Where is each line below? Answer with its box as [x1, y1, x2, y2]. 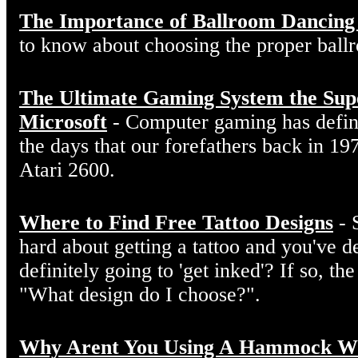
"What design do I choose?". [19, 283, 261, 307]
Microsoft [19, 110, 107, 134]
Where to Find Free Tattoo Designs [19, 211, 333, 235]
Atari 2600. [19, 158, 115, 182]
